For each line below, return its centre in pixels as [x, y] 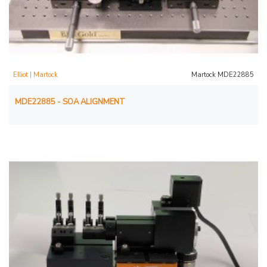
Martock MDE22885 [222, 74]
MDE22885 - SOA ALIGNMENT [70, 102]
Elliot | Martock [35, 74]
